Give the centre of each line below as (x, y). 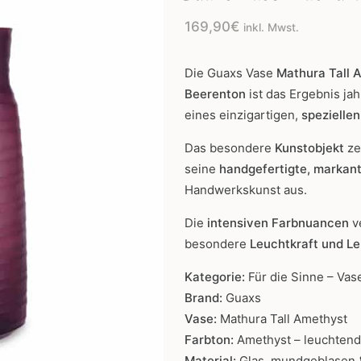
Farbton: (209, 339)
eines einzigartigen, (243, 114)
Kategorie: (215, 276)
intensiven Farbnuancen (280, 222)
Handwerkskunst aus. (246, 189)
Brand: (205, 297)
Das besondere (230, 147)
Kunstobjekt (309, 147)
